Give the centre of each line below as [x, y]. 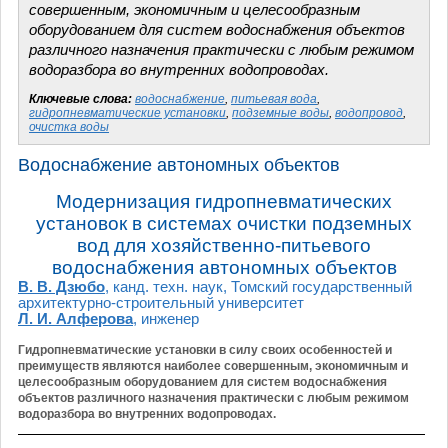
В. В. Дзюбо [61, 286]
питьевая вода [274, 98]
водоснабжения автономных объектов [224, 267]
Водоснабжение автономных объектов [179, 164]
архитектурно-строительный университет [161, 302]
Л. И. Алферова [75, 318]
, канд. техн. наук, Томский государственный [258, 286]
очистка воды [69, 126]
